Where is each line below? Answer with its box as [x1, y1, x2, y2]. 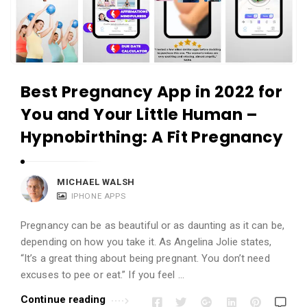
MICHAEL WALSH [57, 176, 135, 187]
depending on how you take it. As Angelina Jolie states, [21, 235, 272, 248]
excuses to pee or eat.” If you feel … [21, 268, 184, 281]
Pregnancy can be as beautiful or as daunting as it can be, [21, 219, 284, 232]
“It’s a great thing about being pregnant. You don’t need [21, 251, 270, 265]
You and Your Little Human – [21, 103, 258, 125]
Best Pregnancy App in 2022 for [21, 80, 282, 103]
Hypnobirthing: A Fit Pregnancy [21, 125, 283, 148]
